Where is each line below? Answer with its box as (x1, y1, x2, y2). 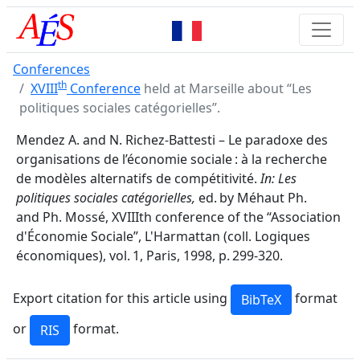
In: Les (260, 170, 297, 187)
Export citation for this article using (13, 289, 231, 308)
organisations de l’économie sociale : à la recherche (16, 150, 327, 168)
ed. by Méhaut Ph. (195, 189, 307, 207)
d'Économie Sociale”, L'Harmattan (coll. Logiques (16, 227, 310, 245)
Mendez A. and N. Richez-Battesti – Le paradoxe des (16, 131, 328, 149)
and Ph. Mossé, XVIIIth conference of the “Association (16, 208, 341, 226)
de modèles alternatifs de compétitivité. (16, 170, 260, 187)
